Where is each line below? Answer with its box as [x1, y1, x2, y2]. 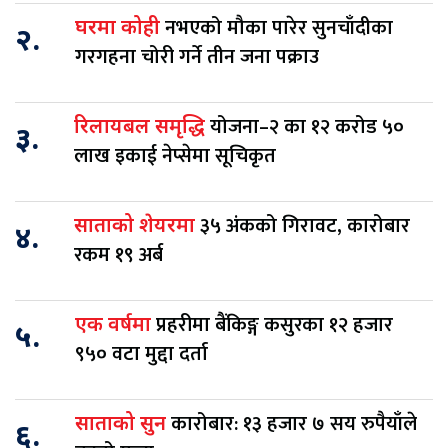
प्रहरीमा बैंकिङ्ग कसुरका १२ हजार [156, 308, 393, 343]
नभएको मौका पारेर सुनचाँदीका [165, 11, 393, 46]
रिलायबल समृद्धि [74, 115, 210, 142]
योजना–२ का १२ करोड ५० [210, 110, 404, 145]
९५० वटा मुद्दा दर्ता [75, 337, 213, 372]
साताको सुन [75, 412, 171, 439]
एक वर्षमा [75, 313, 156, 340]
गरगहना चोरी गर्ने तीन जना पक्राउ [75, 40, 324, 75]
